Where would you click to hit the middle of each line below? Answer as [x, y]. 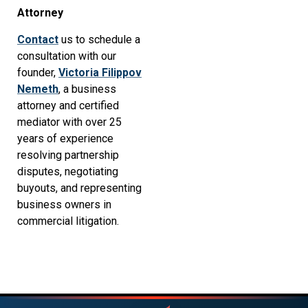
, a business [87, 89]
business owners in [64, 204]
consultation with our [67, 56]
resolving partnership [68, 155]
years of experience [65, 138]
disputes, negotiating [68, 171]
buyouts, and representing [79, 188]
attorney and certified [68, 105]
